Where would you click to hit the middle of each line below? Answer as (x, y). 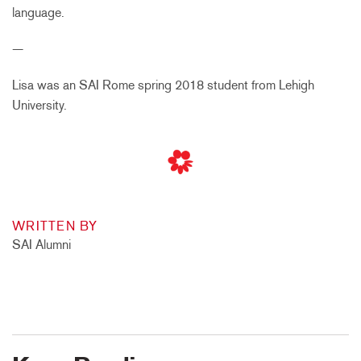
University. (39, 106)
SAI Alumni (41, 245)
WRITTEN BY (55, 226)
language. (38, 13)
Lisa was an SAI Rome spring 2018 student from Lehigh (163, 85)
